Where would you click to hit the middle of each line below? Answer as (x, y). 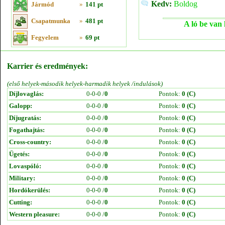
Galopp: (21, 106)
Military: (22, 178)
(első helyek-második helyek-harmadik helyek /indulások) (85, 84)
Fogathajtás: (27, 130)
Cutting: (21, 202)
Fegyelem (45, 37)
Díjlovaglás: (26, 94)
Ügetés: (19, 154)
